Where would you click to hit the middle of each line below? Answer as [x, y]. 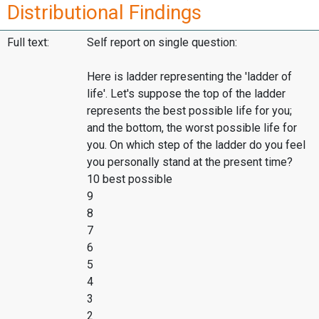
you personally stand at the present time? [190, 162]
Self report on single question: [162, 43]
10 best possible [130, 179]
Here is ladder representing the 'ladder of [189, 77]
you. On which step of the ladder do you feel [196, 145]
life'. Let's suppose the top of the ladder [186, 94]
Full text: [28, 43]
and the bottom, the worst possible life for [192, 128]
